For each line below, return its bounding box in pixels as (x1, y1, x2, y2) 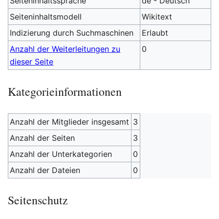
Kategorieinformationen (8, 84, 122, 99)
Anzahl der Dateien (10, 165, 81, 175)
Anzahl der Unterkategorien (10, 149, 112, 159)
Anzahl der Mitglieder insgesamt (10, 117, 130, 127)
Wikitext (142, 12, 173, 22)
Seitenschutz (8, 192, 68, 208)
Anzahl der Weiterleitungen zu (10, 44, 121, 54)
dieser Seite (10, 57, 54, 66)
